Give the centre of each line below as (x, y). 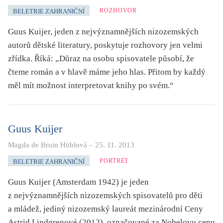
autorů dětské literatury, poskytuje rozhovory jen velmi (105, 45)
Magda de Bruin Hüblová (48, 145)
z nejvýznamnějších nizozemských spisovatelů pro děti (105, 195)
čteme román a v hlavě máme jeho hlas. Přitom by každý (107, 72)
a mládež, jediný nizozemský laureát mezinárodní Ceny (106, 209)
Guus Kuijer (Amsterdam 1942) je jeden (78, 182)
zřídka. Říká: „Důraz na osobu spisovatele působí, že (101, 58)
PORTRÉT (114, 161)
